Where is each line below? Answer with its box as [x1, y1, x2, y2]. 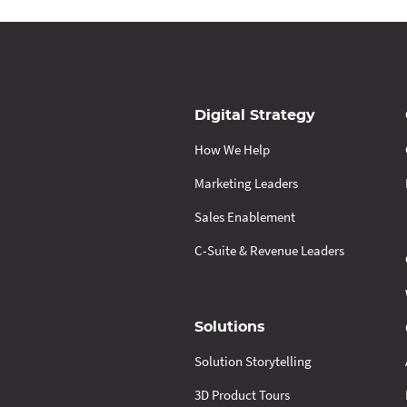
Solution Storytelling [194, 352, 312, 370]
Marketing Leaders [194, 174, 298, 192]
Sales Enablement [194, 207, 295, 225]
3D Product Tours [194, 385, 290, 403]
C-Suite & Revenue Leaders [194, 241, 344, 259]
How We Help [194, 140, 270, 158]
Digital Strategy [194, 107, 315, 123]
